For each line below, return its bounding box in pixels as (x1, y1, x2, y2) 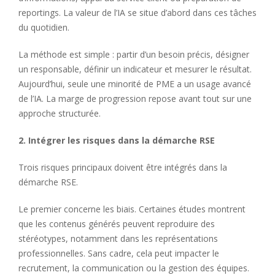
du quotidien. (18, 21, 69, 33)
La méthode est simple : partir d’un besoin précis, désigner (18, 48, 249, 60)
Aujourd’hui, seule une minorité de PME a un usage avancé (18, 77, 251, 90)
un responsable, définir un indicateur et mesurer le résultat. (18, 63, 252, 75)
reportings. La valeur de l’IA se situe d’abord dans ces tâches (18, 6, 257, 18)
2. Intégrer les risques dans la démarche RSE (18, 134, 215, 146)
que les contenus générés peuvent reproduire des (18, 217, 215, 230)
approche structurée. (18, 107, 101, 119)
